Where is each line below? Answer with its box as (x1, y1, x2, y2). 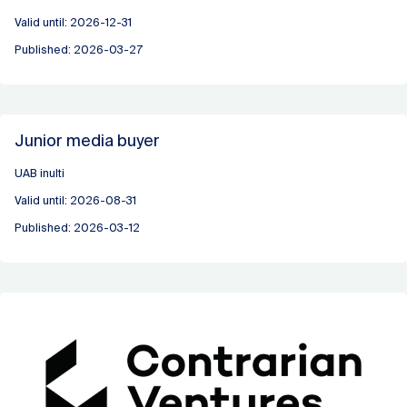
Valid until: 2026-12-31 (15, 15, 133, 30)
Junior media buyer (15, 130, 161, 153)
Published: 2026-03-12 (15, 221, 141, 236)
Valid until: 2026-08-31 (15, 193, 137, 208)
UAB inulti (15, 165, 65, 181)
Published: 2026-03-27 (15, 42, 144, 57)
